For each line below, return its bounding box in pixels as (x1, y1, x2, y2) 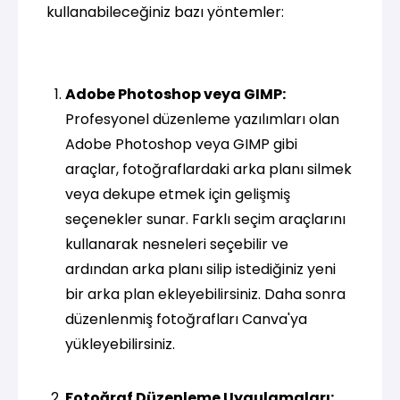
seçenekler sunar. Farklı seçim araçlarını (64, 208, 346, 229)
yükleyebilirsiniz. (64, 333, 175, 354)
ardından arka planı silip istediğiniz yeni (64, 258, 336, 279)
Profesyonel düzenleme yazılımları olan (64, 108, 339, 129)
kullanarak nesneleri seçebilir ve (64, 233, 288, 254)
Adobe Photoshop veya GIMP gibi (64, 133, 297, 154)
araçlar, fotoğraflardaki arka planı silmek (64, 158, 352, 179)
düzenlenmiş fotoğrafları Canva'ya (64, 308, 307, 329)
